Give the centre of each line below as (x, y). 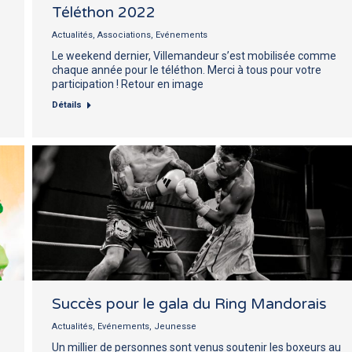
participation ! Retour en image (128, 84)
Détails (67, 104)
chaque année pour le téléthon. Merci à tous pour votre (187, 70)
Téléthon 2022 (104, 12)
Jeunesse (175, 326)
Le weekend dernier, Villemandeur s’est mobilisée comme (194, 55)
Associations (124, 35)
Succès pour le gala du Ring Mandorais (189, 304)
